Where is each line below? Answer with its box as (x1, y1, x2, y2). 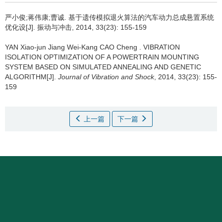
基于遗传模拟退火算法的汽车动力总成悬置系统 (68, 13, 214, 21)
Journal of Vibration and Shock (58, 73, 154, 81)
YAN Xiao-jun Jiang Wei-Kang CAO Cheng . (5, 43, 143, 51)
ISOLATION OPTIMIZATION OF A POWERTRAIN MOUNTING (5, 53, 199, 61)
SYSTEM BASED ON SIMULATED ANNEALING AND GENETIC (5, 63, 201, 71)
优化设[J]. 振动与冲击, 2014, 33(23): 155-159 (5, 23, 147, 31)
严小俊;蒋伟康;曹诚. (5, 13, 68, 21)
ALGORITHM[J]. (5, 73, 58, 81)
